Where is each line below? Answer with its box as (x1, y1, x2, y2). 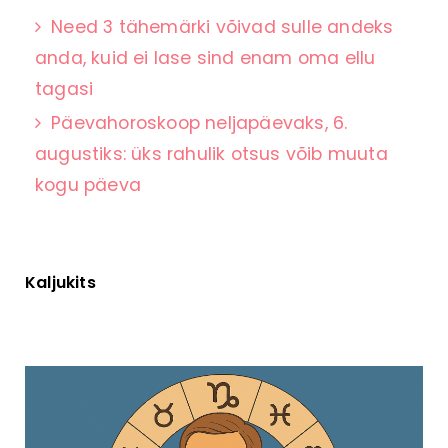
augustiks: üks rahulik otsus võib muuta (35, 141, 388, 166)
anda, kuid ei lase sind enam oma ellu (35, 45, 376, 70)
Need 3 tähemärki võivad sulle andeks (51, 14, 394, 39)
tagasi (35, 76, 94, 101)
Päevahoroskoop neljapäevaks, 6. (51, 110, 348, 135)
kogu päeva (35, 172, 141, 197)
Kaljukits (25, 270, 96, 294)
